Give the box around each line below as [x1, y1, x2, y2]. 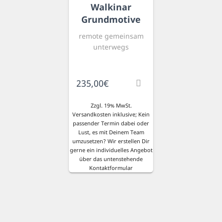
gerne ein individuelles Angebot [69, 146, 153, 154]
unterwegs [93, 42, 129, 52]
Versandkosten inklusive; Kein [72, 110, 150, 118]
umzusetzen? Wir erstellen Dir [72, 137, 150, 145]
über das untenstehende [79, 155, 143, 163]
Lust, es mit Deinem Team [78, 128, 144, 136]
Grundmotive [81, 13, 141, 25]
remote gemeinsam [78, 31, 144, 41]
